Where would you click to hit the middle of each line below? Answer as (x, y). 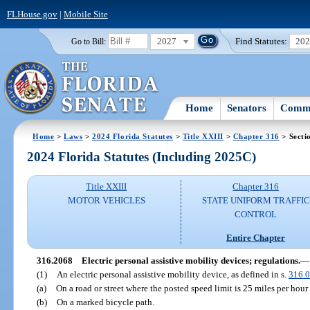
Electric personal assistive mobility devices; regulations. (191, 260)
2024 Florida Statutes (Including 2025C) (142, 157)
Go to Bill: (88, 41)
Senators (247, 108)
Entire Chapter (256, 237)
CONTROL (256, 215)
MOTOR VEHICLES (106, 201)
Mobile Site (85, 14)
